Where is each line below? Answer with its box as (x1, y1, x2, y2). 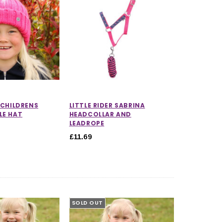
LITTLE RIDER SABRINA (69, 101, 145, 110)
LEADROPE (69, 118, 105, 127)
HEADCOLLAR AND (69, 110, 131, 118)
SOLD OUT (71, 199, 103, 207)
